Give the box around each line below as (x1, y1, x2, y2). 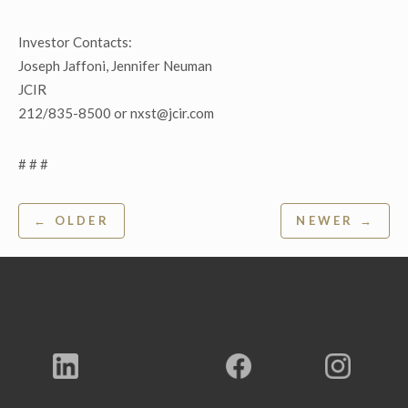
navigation (17, 232, 135, 262)
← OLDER (34, 213, 109, 228)
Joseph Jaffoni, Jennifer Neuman (18, 57, 212, 74)
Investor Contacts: (18, 34, 132, 50)
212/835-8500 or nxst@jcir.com (18, 105, 214, 121)
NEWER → (296, 213, 374, 228)
